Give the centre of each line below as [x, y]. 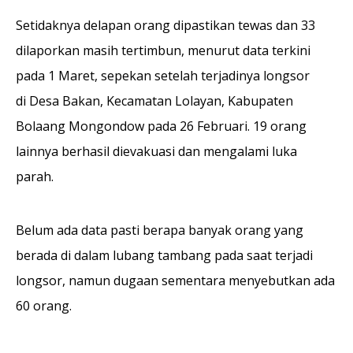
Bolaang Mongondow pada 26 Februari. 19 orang [161, 126]
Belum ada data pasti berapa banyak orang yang [160, 230]
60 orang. [44, 305]
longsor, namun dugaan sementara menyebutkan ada [175, 280]
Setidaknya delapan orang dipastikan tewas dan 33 [165, 25]
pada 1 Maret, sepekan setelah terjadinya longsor [163, 75]
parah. [35, 176]
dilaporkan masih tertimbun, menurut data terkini [163, 50]
